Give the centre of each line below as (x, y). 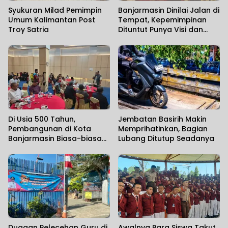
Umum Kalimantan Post (52, 20)
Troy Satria (28, 29)
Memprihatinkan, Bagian (163, 129)
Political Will (140, 39)
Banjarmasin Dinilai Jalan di (169, 10)
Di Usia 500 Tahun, (42, 119)
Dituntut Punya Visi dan (161, 29)
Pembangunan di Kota (50, 129)
